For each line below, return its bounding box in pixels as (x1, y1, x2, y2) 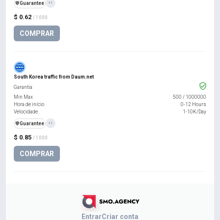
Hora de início (14, 102, 44, 107)
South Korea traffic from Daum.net (14, 74, 94, 80)
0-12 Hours (181, 102, 206, 107)
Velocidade (14, 109, 38, 114)
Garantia (14, 84, 32, 90)
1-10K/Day (183, 109, 206, 114)
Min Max (14, 94, 33, 100)
